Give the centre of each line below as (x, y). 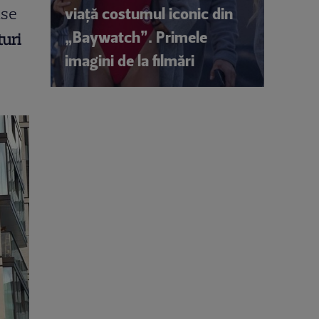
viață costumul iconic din (149, 14)
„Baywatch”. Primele (136, 37)
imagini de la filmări (130, 61)
